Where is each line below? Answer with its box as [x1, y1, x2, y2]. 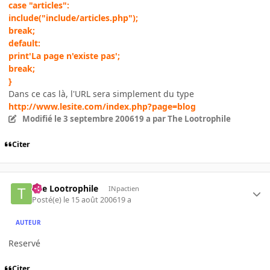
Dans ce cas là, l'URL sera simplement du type [8, 87, 194, 99]
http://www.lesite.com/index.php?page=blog [8, 100, 196, 112]
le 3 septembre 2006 [54, 113, 134, 124]
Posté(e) [32, 194, 64, 205]
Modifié [22, 113, 54, 124]
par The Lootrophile [150, 113, 231, 124]
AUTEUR [16, 218, 42, 227]
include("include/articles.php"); [8, 11, 138, 24]
